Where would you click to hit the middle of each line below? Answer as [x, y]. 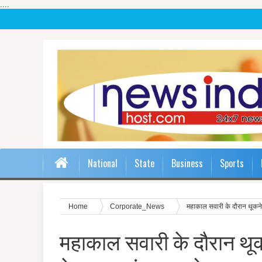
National [103, 163]
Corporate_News [138, 206]
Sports [232, 163]
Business [187, 163]
